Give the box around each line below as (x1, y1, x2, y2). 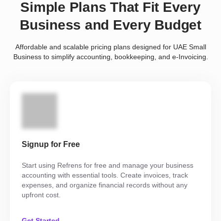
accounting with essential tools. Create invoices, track (22, 171, 188, 180)
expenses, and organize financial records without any (22, 181, 187, 189)
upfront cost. (22, 191, 61, 199)
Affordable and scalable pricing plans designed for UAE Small (15, 43, 206, 51)
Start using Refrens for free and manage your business (22, 161, 193, 170)
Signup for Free (22, 140, 80, 149)
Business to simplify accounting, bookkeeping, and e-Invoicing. (13, 53, 208, 61)
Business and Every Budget (20, 17, 201, 33)
